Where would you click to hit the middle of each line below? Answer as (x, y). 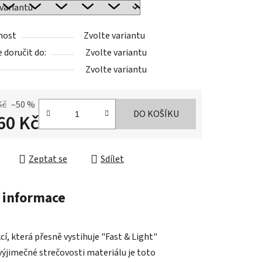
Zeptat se (48, 159)
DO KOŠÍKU (156, 114)
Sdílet (112, 159)
